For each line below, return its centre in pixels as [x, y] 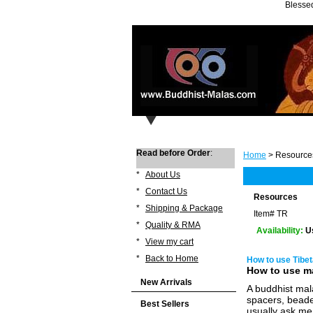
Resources [276, 197]
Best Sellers [165, 304]
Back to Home [172, 259]
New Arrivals [166, 282]
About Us [163, 175]
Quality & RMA [173, 225]
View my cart [169, 242]
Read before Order [173, 153]
